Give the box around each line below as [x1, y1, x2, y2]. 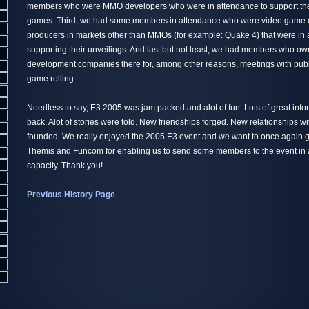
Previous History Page [27, 190, 115, 199]
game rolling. [27, 74, 76, 83]
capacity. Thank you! [27, 161, 103, 170]
